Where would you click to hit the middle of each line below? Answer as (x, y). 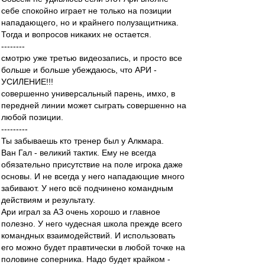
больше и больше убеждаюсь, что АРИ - (79, 70)
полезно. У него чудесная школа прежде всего (92, 224)
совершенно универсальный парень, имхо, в (88, 93)
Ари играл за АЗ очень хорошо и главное (81, 212)
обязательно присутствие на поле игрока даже (92, 164)
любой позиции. (32, 117)
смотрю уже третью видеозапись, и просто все (92, 58)
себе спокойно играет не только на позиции (86, 11)
